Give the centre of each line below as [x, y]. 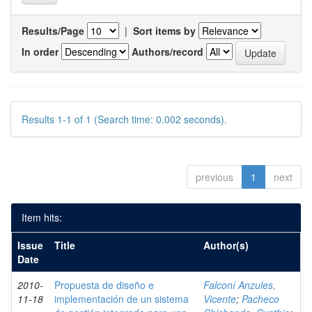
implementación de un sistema [122, 299]
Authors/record [167, 51]
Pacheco [260, 299]
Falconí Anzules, [240, 285]
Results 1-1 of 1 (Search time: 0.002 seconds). [124, 119]
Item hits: [42, 217]
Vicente [220, 299]
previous [214, 177]
